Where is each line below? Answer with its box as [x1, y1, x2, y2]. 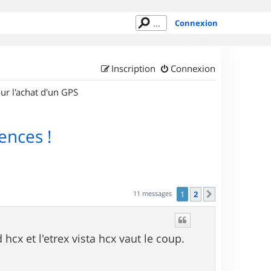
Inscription [111, 62, 155, 74]
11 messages [133, 188, 174, 198]
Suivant [217, 189, 247, 200]
